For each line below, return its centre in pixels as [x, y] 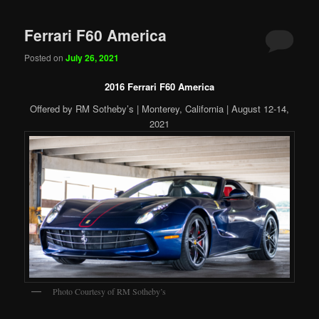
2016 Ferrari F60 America [159, 86]
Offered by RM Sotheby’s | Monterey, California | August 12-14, [159, 109]
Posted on [45, 57]
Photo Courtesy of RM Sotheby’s [110, 291]
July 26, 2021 [93, 57]
